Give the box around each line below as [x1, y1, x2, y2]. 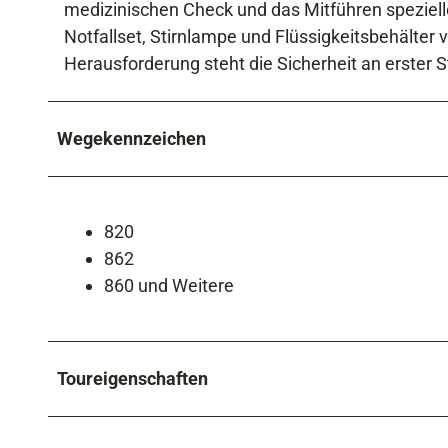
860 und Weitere [104, 274, 234, 296]
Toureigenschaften [57, 367, 208, 389]
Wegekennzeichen [57, 127, 206, 149]
